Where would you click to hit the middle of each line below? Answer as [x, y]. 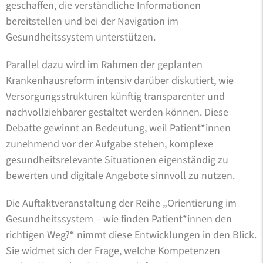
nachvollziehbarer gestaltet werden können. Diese [117, 112]
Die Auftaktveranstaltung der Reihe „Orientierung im [121, 203]
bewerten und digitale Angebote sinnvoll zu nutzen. [120, 176]
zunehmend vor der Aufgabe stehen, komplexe [109, 144]
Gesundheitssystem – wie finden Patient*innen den [119, 219]
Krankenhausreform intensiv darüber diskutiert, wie [120, 80]
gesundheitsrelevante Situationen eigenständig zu [117, 160]
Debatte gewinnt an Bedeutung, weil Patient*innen [118, 128]
